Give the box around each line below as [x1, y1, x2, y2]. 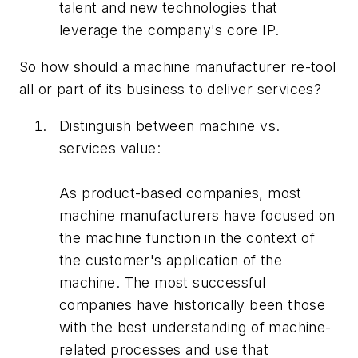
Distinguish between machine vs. [59, 117, 280, 134]
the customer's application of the [59, 251, 283, 268]
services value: [59, 139, 161, 157]
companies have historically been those [59, 296, 326, 313]
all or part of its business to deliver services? [19, 80, 322, 97]
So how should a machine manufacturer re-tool [19, 58, 336, 75]
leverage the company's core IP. [59, 22, 280, 39]
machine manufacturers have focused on [59, 206, 336, 224]
